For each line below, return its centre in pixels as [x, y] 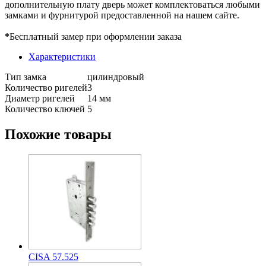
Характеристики [62, 56]
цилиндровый [116, 77]
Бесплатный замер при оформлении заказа [96, 36]
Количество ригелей [46, 87]
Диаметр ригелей [40, 98]
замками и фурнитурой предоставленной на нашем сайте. [122, 15]
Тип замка [26, 77]
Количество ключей [45, 109]
